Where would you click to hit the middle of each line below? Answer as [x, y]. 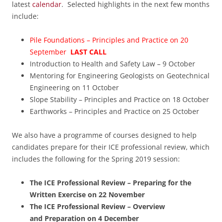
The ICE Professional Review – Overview [97, 207]
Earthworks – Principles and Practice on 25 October [114, 111]
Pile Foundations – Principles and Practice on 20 [109, 40]
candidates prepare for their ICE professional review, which [111, 147]
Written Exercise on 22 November [87, 195]
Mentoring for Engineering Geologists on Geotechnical [120, 76]
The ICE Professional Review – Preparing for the [111, 183]
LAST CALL [88, 52]
